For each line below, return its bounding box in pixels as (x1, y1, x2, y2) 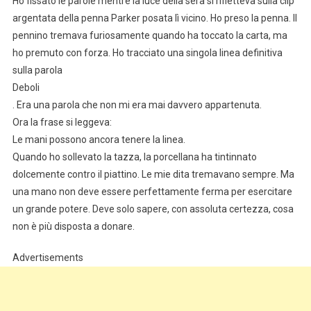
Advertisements (12, 251, 83, 263)
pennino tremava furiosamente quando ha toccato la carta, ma (12, 29, 287, 41)
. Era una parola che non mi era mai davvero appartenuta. (12, 99, 262, 110)
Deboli (12, 81, 40, 93)
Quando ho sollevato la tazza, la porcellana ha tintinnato (12, 151, 257, 162)
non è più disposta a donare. (12, 220, 135, 232)
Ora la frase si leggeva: (12, 116, 112, 128)
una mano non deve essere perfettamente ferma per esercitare (12, 185, 292, 197)
